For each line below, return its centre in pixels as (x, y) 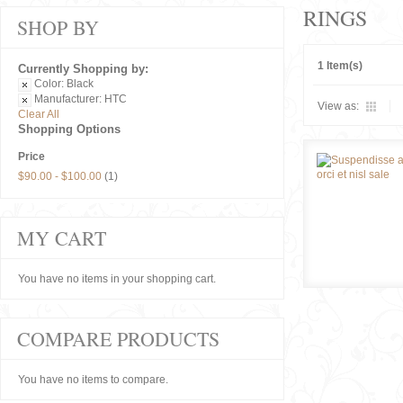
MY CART (62, 238)
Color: (49, 84)
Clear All (39, 114)
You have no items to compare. (93, 380)
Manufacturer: (68, 99)
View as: (338, 106)
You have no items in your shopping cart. (117, 279)
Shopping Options (69, 129)
